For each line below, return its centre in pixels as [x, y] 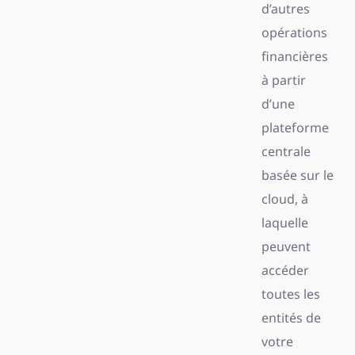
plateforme [295, 128]
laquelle [284, 223]
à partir [283, 80]
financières [294, 56]
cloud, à [284, 199]
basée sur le [297, 175]
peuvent [286, 246]
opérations [294, 32]
